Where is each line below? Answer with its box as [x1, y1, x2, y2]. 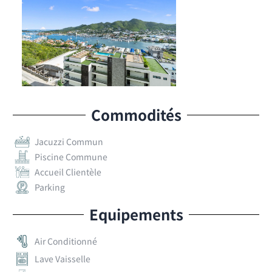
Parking [35, 181, 66, 194]
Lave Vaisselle [35, 253, 91, 265]
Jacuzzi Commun [35, 135, 104, 148]
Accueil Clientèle [35, 166, 102, 178]
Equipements [89, 203, 183, 225]
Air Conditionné [35, 235, 98, 248]
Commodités [90, 104, 182, 126]
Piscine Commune [35, 151, 108, 163]
